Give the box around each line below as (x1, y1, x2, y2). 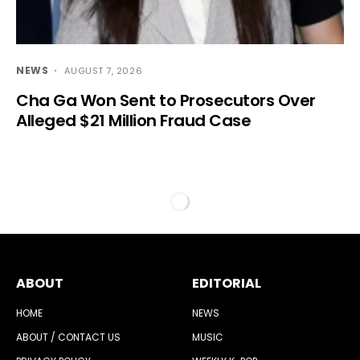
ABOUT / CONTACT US (16, 330, 121, 345)
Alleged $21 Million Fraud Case (16, 109, 251, 133)
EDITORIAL (192, 274, 261, 293)
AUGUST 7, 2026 (64, 64, 143, 78)
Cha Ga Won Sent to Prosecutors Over (16, 89, 316, 112)
